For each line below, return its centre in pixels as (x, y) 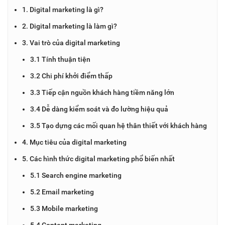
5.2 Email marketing (62, 192)
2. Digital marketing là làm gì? (70, 26)
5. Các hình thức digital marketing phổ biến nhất (98, 158)
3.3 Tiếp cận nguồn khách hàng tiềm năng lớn (102, 92)
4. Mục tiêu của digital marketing (74, 142)
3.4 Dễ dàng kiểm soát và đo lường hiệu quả (99, 109)
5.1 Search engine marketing (76, 175)
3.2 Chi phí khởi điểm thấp (71, 76)
